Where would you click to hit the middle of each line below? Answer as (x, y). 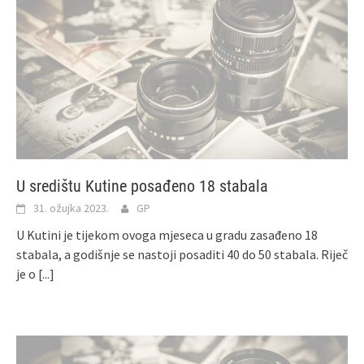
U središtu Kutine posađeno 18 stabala (142, 186)
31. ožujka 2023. (71, 208)
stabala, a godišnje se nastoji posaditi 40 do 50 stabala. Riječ (182, 254)
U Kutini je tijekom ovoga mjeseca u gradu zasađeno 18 (167, 234)
